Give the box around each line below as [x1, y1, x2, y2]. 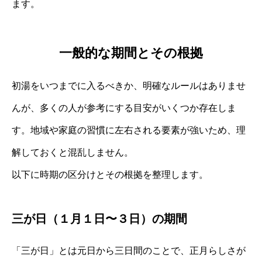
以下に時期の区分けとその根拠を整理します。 [12, 170, 208, 180]
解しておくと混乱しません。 [12, 147, 133, 158]
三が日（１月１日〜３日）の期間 [12, 212, 187, 226]
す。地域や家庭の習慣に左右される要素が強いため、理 [12, 125, 246, 136]
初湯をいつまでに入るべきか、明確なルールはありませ [12, 81, 246, 91]
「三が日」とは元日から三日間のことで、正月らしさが [12, 246, 246, 256]
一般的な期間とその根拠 [59, 46, 203, 61]
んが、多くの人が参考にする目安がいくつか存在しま [12, 103, 236, 113]
